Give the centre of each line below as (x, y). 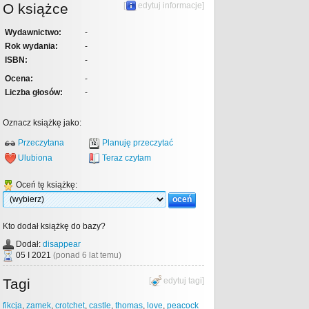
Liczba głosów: (34, 92)
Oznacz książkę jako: (42, 123)
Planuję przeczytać (138, 143)
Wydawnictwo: (33, 32)
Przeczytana (41, 143)
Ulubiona (35, 158)
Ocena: (19, 79)
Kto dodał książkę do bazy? (54, 226)
